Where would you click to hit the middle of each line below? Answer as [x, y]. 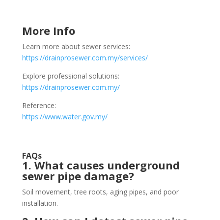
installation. [40, 203]
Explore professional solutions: [70, 76]
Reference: [39, 106]
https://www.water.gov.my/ [65, 117]
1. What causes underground [101, 165]
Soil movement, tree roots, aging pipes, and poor [100, 192]
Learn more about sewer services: [76, 47]
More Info [48, 31]
